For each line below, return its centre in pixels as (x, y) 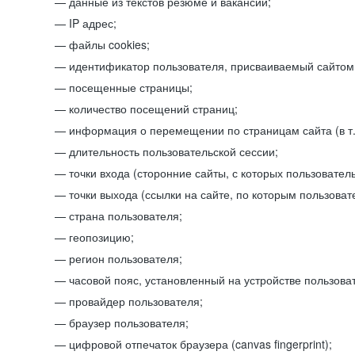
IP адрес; (93, 23)
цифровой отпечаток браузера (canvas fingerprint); (200, 344)
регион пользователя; (126, 258)
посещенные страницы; (131, 87)
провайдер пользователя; (136, 301)
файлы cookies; (109, 44)
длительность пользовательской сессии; (174, 151)
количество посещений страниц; (153, 109)
